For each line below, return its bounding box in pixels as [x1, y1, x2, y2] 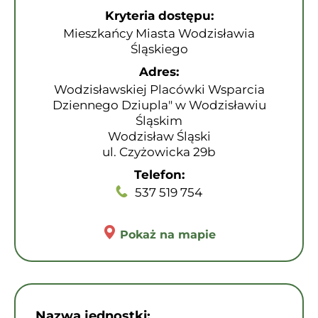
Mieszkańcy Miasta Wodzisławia [63, 26, 255, 40]
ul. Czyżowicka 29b [102, 145, 216, 159]
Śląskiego [130, 42, 188, 56]
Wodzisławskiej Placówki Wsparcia [53, 82, 265, 97]
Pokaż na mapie [120, 228, 216, 241]
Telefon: [133, 168, 185, 182]
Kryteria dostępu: [104, 9, 214, 23]
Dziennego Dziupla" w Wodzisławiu [52, 98, 266, 112]
